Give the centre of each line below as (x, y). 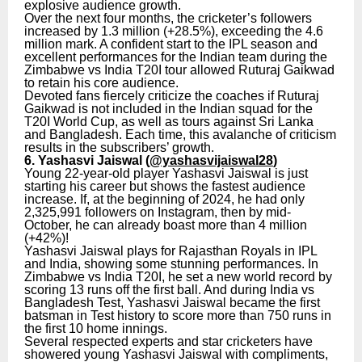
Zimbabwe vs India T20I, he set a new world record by (178, 276)
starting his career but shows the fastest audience (165, 186)
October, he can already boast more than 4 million (166, 225)
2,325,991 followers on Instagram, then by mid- (158, 212)
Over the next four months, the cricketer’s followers (168, 18)
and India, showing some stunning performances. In (171, 263)
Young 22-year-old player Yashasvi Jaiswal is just (166, 173)
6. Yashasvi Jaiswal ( (87, 160)
